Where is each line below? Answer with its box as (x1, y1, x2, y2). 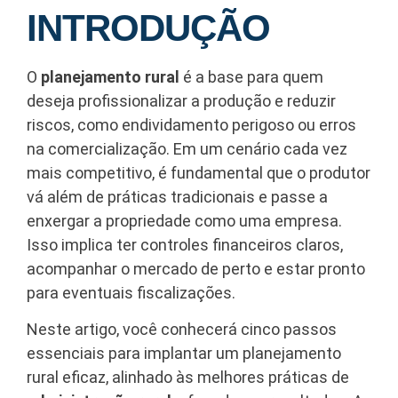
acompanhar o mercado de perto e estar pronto (27, 259, 365, 278)
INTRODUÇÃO (27, 6, 270, 49)
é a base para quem (179, 67, 323, 86)
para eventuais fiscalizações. (27, 283, 235, 302)
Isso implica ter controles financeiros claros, (27, 235, 343, 254)
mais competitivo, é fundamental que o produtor (27, 163, 370, 182)
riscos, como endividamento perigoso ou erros (27, 115, 356, 134)
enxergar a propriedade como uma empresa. (27, 211, 342, 230)
